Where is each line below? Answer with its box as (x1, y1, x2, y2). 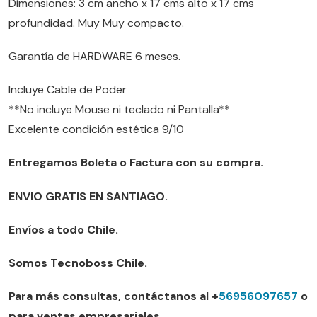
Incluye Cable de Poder (8, 82, 127, 98)
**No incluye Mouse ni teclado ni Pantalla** (8, 102, 230, 117)
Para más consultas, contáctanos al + (8, 289, 219, 304)
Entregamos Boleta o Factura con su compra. (8, 155, 263, 171)
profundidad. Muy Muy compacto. (8, 15, 184, 30)
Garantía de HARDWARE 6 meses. (8, 48, 180, 64)
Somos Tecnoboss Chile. (8, 255, 147, 270)
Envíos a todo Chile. (8, 221, 118, 237)
